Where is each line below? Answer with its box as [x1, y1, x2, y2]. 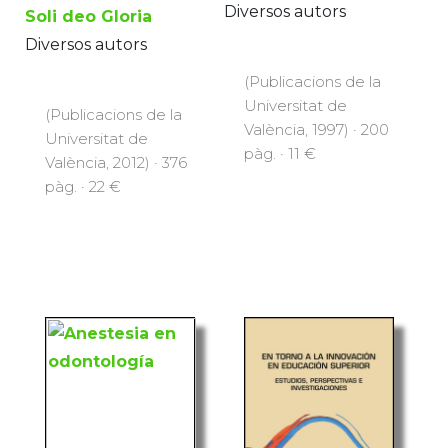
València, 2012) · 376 [45, 152, 187, 172]
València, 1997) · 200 [244, 120, 389, 140]
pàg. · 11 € [244, 144, 316, 164]
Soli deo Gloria [25, 6, 152, 26]
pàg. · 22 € [45, 176, 121, 196]
